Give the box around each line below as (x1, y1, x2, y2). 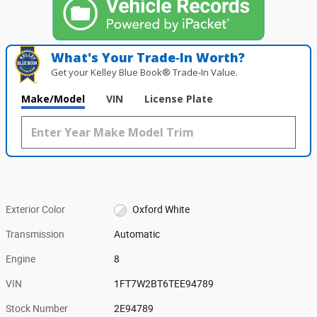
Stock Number (6, 303, 68, 315)
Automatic (114, 229, 161, 241)
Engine (6, 253, 35, 265)
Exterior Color (6, 204, 65, 216)
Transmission (6, 229, 64, 241)
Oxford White (132, 204, 190, 216)
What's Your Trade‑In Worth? (51, 49, 246, 67)
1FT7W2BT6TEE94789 (114, 278, 214, 290)
